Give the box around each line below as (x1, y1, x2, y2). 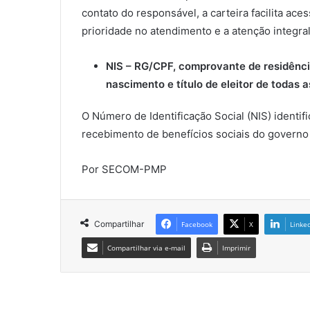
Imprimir (222, 243, 250, 253)
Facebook (181, 219, 212, 230)
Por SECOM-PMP (82, 163, 167, 176)
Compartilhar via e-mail (107, 243, 185, 253)
